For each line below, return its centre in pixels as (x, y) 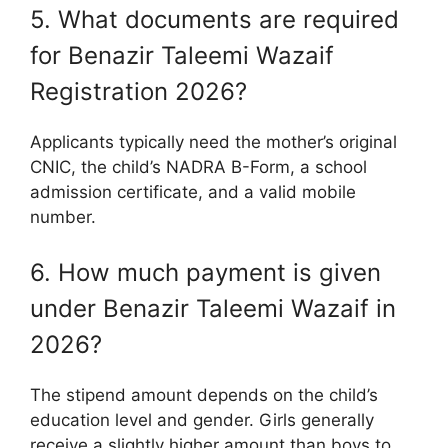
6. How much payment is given (205, 273)
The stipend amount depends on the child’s (204, 395)
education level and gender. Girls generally (202, 420)
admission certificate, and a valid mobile (193, 191)
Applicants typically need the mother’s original (213, 141)
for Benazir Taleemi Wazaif (182, 55)
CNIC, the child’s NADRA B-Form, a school (198, 166)
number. (63, 216)
